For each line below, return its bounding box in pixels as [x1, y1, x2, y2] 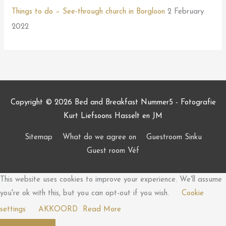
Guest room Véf [87, 147, 139, 155]
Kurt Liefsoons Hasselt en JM [64, 112, 162, 121]
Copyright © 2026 [10, 99, 75, 107]
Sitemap [24, 134, 52, 142]
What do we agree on [62, 134, 136, 142]
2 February [167, 8, 204, 16]
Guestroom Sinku [146, 134, 202, 142]
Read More [83, 206, 121, 214]
